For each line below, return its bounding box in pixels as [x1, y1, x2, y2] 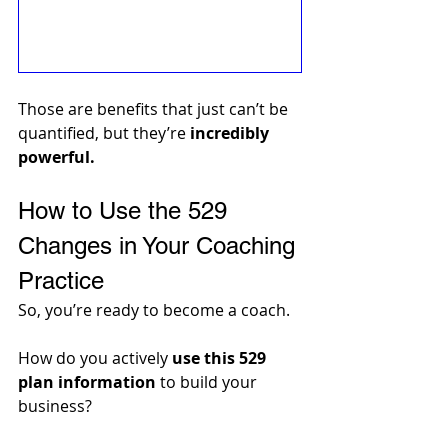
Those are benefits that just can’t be [18, 98, 292, 121]
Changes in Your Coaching [18, 232, 302, 260]
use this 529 [172, 347, 270, 370]
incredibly [190, 122, 273, 145]
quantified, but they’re [18, 122, 190, 145]
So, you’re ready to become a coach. [18, 299, 294, 322]
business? [18, 395, 96, 418]
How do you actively [18, 347, 172, 370]
